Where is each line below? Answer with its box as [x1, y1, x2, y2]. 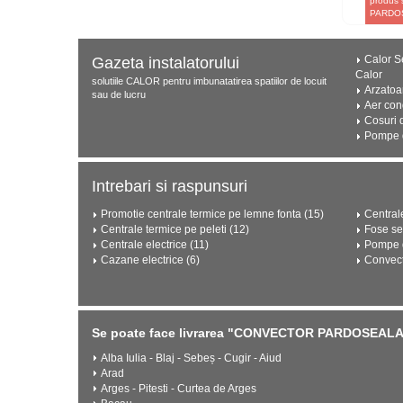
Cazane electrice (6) [101, 254, 200, 266]
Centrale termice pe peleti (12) [101, 223, 249, 236]
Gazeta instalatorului [92, 54, 239, 72]
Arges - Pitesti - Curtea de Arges [101, 382, 256, 395]
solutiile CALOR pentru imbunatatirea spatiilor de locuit [92, 76, 327, 86]
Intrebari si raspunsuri [92, 177, 247, 195]
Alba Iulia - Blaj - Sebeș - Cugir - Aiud [101, 352, 282, 364]
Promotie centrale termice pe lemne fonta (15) [101, 208, 324, 220]
